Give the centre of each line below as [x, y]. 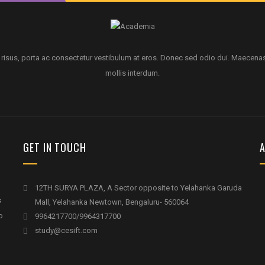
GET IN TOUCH [55, 148]
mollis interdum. [132, 73]
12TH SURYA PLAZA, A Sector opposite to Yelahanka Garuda [138, 188]
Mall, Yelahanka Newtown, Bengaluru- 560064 [112, 202]
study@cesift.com [66, 231]
